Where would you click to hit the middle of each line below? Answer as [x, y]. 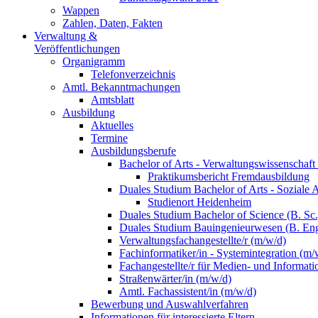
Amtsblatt [113, 100]
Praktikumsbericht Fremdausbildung [229, 176]
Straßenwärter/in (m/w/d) [175, 279]
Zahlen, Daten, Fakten [113, 23]
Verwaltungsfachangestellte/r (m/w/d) [203, 240]
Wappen [81, 10]
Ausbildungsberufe [133, 151]
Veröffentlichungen [77, 49]
